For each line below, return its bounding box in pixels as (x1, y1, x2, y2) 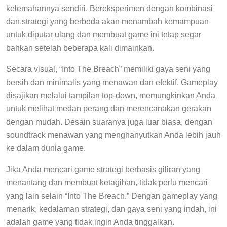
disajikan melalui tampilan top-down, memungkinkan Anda (6, 91, 215, 100)
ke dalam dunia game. (6, 144, 86, 153)
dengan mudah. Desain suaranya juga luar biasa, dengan (6, 118, 212, 127)
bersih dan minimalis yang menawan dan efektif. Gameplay (6, 78, 218, 87)
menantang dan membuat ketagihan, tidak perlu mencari (6, 178, 208, 187)
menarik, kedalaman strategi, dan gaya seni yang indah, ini (6, 205, 217, 214)
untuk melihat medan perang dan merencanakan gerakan (6, 104, 211, 113)
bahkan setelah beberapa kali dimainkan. (6, 44, 154, 53)
